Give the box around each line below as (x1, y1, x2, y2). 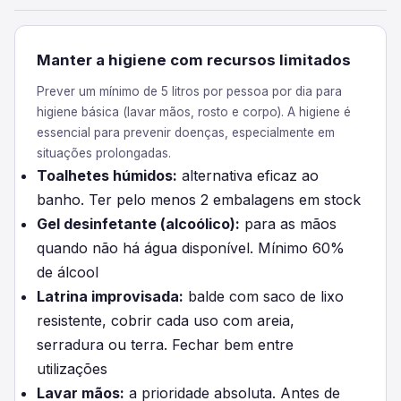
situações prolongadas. (37, 146, 171, 160)
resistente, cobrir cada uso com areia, (37, 311, 294, 329)
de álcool (37, 263, 98, 281)
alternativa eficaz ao (177, 166, 319, 184)
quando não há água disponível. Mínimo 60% (37, 239, 345, 257)
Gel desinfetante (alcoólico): (37, 215, 240, 233)
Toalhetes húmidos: (37, 166, 177, 184)
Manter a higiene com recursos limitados (37, 51, 351, 69)
